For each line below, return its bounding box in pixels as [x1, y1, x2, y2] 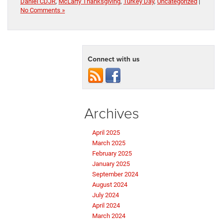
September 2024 [92, 170, 138, 178]
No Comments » [20, 6, 65, 14]
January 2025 [92, 160, 130, 168]
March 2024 [92, 212, 125, 220]
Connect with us [88, 54, 140, 64]
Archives [84, 103, 139, 123]
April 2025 [92, 129, 120, 137]
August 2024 [92, 181, 127, 189]
